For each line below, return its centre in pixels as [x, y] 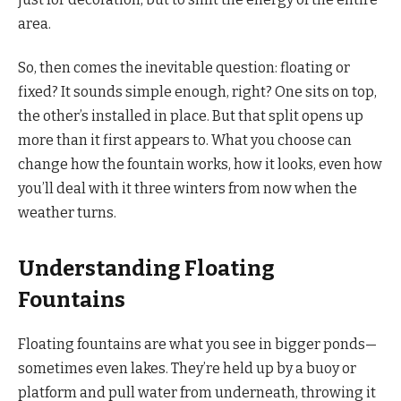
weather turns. [67, 212]
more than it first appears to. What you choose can [185, 140]
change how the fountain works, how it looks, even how [200, 164]
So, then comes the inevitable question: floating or [184, 67]
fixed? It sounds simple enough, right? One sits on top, [197, 91]
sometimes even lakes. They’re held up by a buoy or [187, 368]
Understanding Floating [146, 269]
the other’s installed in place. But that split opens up [191, 115]
